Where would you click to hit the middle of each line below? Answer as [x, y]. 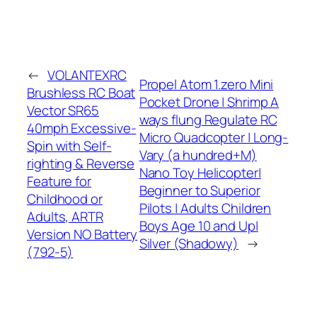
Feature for [59, 181]
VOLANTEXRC [87, 75]
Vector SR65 [63, 111]
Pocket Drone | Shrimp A [209, 102]
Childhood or [65, 199]
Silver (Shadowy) [189, 243]
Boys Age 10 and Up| [198, 225]
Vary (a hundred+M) [198, 155]
